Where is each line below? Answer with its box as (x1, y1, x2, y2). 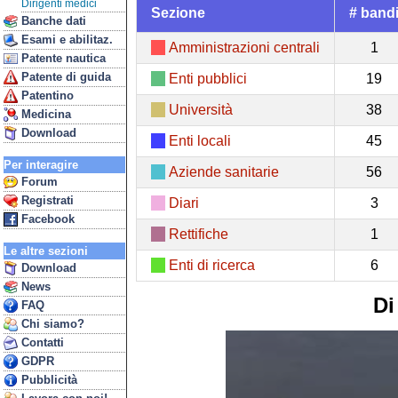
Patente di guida (18, 70, 111, 84)
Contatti (18, 336, 64, 349)
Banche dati (18, 14, 86, 28)
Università (169, 101, 233, 117)
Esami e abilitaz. (18, 33, 113, 46)
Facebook (18, 212, 75, 226)
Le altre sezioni (4, 244, 88, 258)
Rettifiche (169, 226, 228, 242)
